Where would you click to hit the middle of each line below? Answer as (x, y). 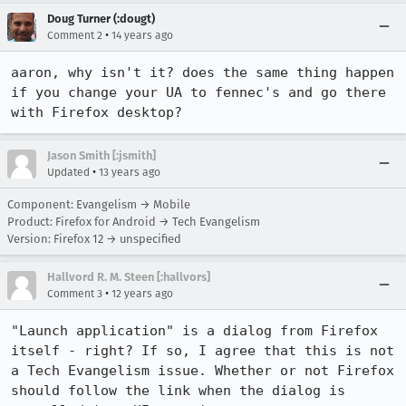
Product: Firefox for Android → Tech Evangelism (134, 222)
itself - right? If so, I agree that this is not (203, 351)
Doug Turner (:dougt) (101, 19)
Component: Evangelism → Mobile (99, 204)
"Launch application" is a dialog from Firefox (194, 331)
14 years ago (142, 35)
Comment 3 (75, 294)
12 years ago (142, 294)
